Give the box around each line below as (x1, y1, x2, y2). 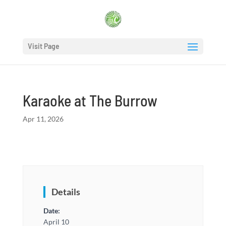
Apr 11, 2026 (22, 115, 64, 123)
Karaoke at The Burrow (22, 91, 157, 109)
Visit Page (27, 42, 60, 50)
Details (51, 186, 80, 197)
